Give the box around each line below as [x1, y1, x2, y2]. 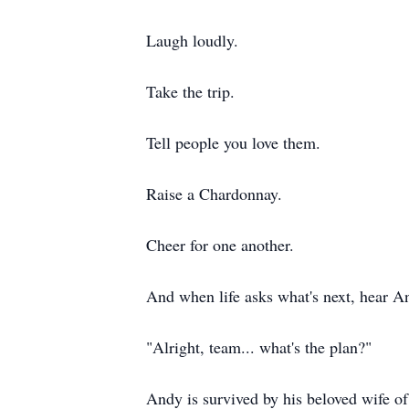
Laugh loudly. [146, 29, 238, 51]
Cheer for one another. [146, 234, 294, 256]
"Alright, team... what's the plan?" [146, 336, 372, 358]
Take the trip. [146, 80, 235, 102]
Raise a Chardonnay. [146, 183, 282, 204]
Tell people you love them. [146, 131, 320, 153]
